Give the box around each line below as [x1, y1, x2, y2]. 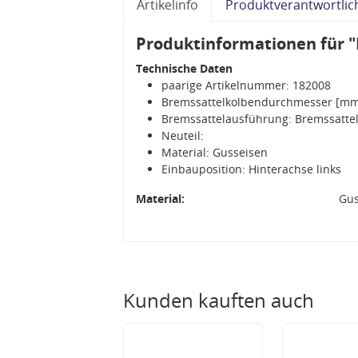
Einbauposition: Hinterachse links [161, 161, 341, 177]
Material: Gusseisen [161, 144, 268, 160]
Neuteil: [161, 127, 204, 143]
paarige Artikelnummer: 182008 [161, 77, 331, 93]
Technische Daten [136, 60, 233, 76]
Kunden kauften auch [123, 286, 314, 313]
